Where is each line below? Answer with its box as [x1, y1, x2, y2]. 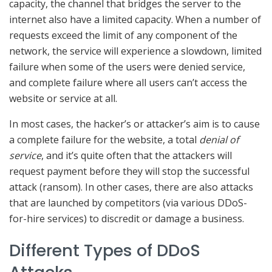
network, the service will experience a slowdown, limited [9, 44, 262, 58]
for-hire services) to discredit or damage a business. [9, 211, 244, 225]
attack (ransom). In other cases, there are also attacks [9, 180, 253, 194]
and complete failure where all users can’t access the [9, 75, 247, 89]
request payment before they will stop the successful [9, 164, 250, 178]
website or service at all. [9, 91, 117, 105]
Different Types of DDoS [9, 239, 200, 263]
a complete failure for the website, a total [9, 132, 199, 146]
